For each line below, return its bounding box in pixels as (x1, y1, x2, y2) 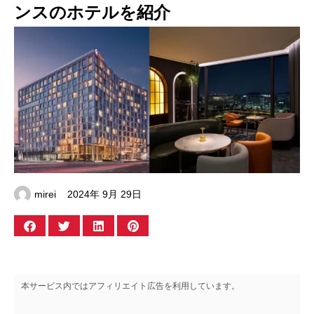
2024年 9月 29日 (67, 189, 142, 200)
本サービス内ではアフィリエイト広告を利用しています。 (21, 281, 240, 292)
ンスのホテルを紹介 (14, 2, 170, 22)
